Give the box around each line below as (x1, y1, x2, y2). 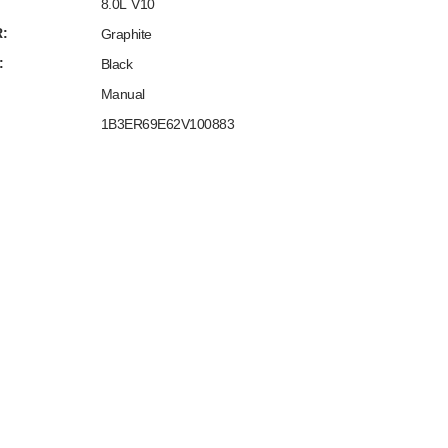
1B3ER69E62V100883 (100, 116, 234, 132)
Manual (100, 86, 145, 102)
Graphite (100, 26, 152, 42)
